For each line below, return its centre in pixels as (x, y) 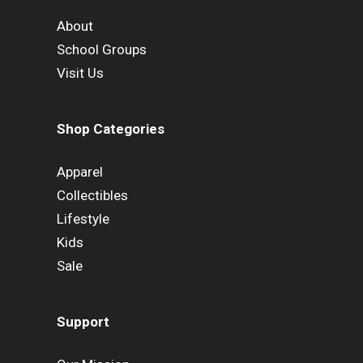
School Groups (102, 49)
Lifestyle (83, 218)
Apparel (80, 171)
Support (83, 322)
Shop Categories (111, 129)
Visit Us (80, 73)
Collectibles (92, 195)
